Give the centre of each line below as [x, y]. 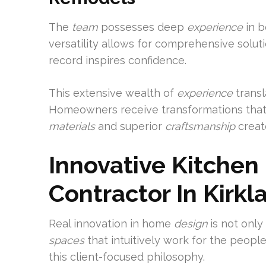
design [191, 224]
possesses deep [142, 27]
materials [72, 126]
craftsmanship [200, 126]
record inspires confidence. [118, 61]
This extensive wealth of [113, 93]
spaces [66, 240]
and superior [130, 126]
